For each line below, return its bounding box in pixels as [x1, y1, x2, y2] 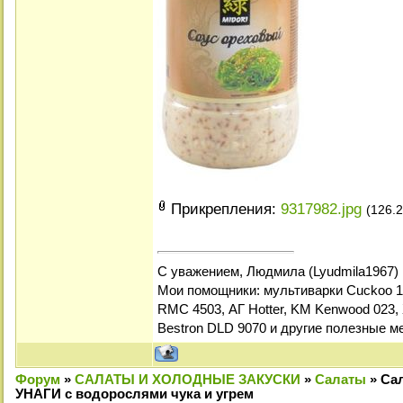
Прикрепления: [171, 200, 281, 218]
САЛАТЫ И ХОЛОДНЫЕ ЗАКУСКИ [75, 372, 300, 387]
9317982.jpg [281, 200, 362, 218]
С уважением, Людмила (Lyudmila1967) [157, 264, 399, 279]
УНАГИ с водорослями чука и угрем [15, 387, 254, 401]
